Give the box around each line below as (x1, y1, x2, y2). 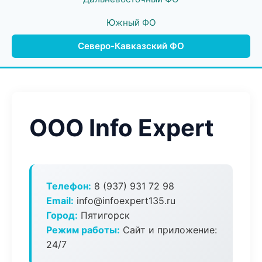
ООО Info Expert (29, 113, 214, 142)
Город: (46, 209, 78, 221)
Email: (46, 195, 74, 206)
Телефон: (46, 180, 91, 192)
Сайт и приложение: (120, 224, 217, 236)
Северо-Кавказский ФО (78, 40, 184, 51)
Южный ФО (106, 17, 156, 28)
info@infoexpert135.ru (74, 195, 175, 206)
